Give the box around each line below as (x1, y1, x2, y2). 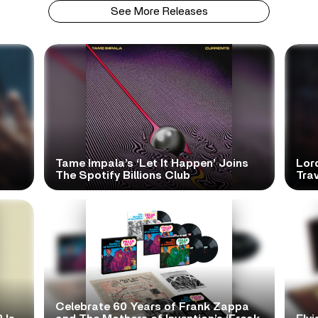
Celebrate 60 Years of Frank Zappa (55, 300, 249, 312)
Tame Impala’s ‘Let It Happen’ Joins (55, 157, 248, 169)
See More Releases (110, 5, 208, 17)
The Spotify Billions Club (55, 169, 190, 181)
